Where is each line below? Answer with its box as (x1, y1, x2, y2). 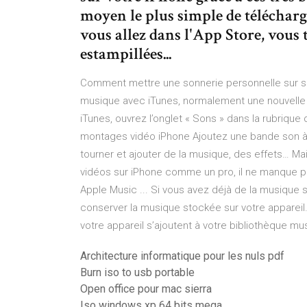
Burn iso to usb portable (80, 266, 195, 279)
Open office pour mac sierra (80, 282, 212, 295)
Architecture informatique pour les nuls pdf (80, 249, 284, 262)
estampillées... (80, 43, 171, 64)
